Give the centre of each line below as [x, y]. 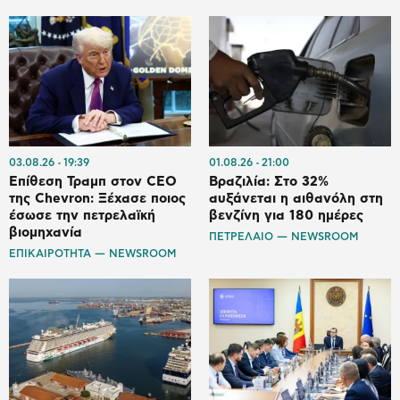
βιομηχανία [46, 233]
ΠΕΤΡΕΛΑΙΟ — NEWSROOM [283, 237]
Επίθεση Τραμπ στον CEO [93, 182]
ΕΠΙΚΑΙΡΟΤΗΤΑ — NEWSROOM [92, 254]
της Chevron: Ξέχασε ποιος [97, 199]
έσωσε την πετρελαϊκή [82, 216]
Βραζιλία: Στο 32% [269, 182]
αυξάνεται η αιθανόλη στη [296, 199]
